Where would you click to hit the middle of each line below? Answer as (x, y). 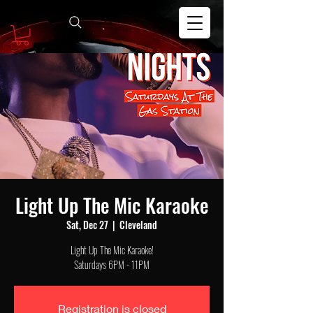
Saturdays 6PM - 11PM (112, 264)
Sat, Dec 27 (87, 224)
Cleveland (138, 224)
